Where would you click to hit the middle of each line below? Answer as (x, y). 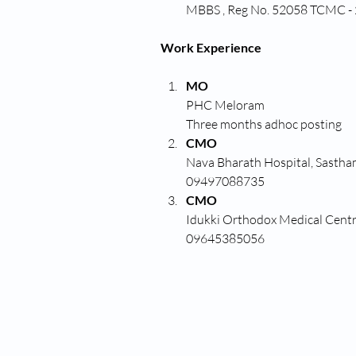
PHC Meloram (226, 105)
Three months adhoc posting (264, 124)
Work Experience (211, 47)
